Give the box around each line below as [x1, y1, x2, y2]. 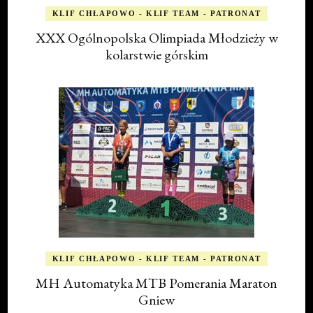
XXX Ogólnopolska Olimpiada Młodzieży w [35, 28, 278, 47]
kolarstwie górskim [105, 45, 208, 64]
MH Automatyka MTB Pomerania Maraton [36, 273, 277, 292]
